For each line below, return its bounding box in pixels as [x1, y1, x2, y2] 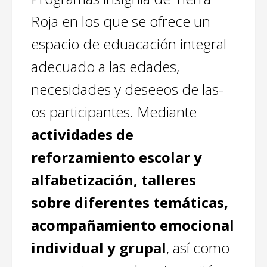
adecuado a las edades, [31, 56, 179, 76]
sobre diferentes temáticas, [31, 192, 228, 212]
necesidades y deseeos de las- [31, 79, 223, 99]
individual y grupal [31, 237, 166, 257]
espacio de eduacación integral [31, 33, 226, 54]
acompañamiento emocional [31, 215, 234, 235]
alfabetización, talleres [31, 169, 196, 190]
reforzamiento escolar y [31, 147, 202, 167]
